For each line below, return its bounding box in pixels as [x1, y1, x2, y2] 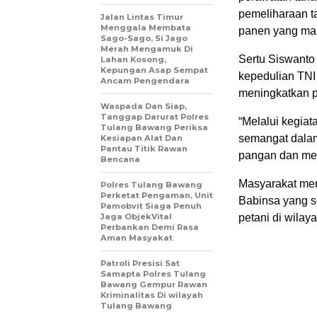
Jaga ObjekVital [100, 212, 172, 222]
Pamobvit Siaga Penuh [100, 201, 202, 212]
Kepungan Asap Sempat [100, 65, 208, 76]
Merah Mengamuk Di [100, 44, 193, 54]
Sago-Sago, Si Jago [100, 33, 188, 44]
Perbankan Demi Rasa [100, 222, 199, 233]
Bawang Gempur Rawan [100, 279, 207, 290]
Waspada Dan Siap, [100, 101, 187, 112]
